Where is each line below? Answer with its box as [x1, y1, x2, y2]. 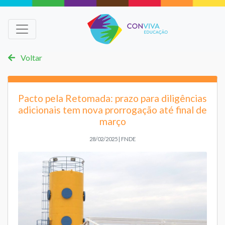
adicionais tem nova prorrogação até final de [18, 103, 207, 116]
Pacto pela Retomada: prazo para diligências [18, 92, 207, 104]
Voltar [19, 53, 42, 62]
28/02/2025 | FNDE [89, 135, 136, 142]
